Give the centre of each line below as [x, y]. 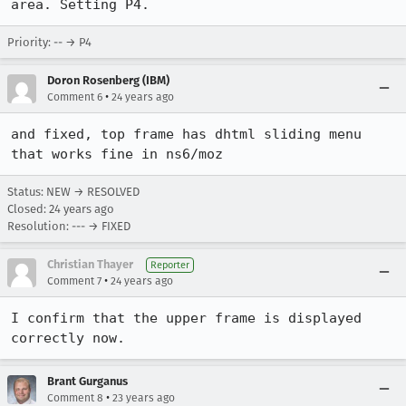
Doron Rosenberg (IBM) [108, 80]
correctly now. [72, 338]
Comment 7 [74, 281]
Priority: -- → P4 [49, 42]
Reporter [170, 265]
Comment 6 [75, 97]
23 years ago [144, 398]
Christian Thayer [90, 264]
